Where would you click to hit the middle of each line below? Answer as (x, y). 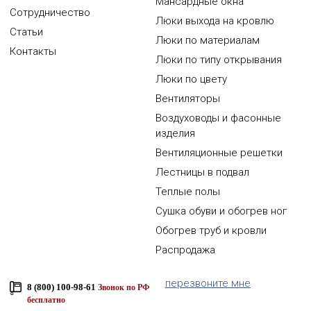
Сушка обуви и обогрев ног (221, 211)
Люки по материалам (208, 40)
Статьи (26, 32)
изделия (175, 133)
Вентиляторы (188, 99)
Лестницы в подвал (202, 172)
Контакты (33, 51)
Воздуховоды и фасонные (218, 118)
